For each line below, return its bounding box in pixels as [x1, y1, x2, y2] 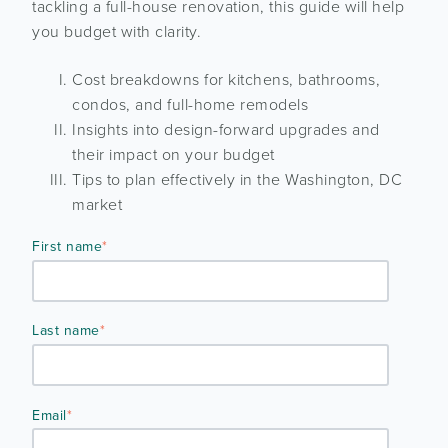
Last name [32, 322, 100, 340]
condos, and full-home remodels [72, 94, 308, 115]
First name [32, 238, 102, 256]
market [72, 194, 122, 215]
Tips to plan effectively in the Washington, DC [72, 169, 402, 190]
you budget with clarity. [32, 22, 201, 43]
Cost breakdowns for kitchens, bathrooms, [72, 69, 380, 90]
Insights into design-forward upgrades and [72, 119, 380, 140]
